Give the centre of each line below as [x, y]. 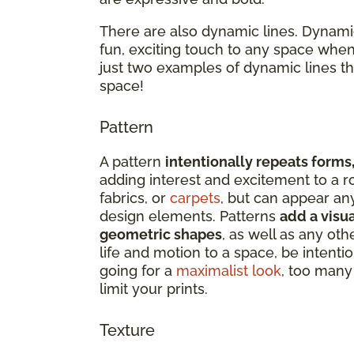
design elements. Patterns [190, 216]
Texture [127, 330]
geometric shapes [161, 234]
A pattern [132, 161]
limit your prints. [154, 288]
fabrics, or [135, 198]
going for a [138, 270]
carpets [195, 198]
